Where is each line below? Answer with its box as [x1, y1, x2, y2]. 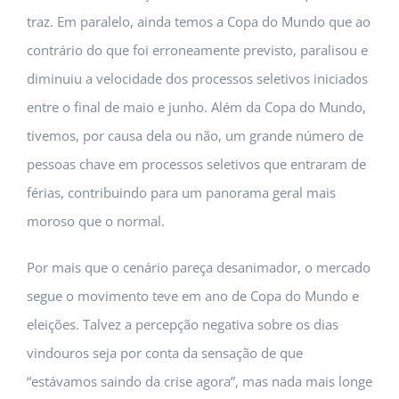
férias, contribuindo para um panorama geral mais [27, 183, 336, 201]
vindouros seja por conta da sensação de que [27, 344, 303, 362]
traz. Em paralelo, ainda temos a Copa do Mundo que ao [27, 12, 370, 30]
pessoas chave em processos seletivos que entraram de [27, 155, 366, 173]
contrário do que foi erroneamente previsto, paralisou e [27, 41, 368, 59]
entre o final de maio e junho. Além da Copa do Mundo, [27, 98, 366, 116]
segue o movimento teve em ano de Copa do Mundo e [27, 287, 359, 305]
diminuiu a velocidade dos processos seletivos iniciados [27, 69, 368, 87]
